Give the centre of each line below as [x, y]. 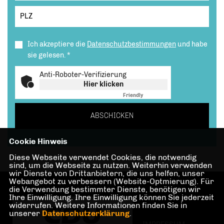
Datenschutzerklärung [85, 213]
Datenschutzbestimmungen [131, 44]
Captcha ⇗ [155, 95]
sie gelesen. [47, 55]
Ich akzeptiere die [57, 44]
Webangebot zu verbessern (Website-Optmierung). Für [111, 181]
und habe [192, 44]
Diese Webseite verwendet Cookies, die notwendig [102, 157]
